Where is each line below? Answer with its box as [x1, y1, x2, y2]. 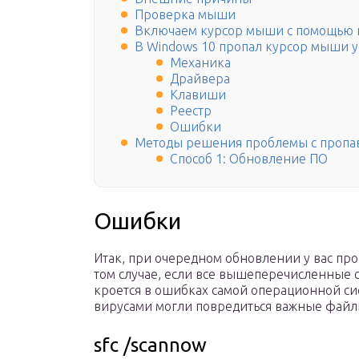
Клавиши [170, 87, 226, 103]
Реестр [170, 103, 212, 119]
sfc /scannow [94, 334, 207, 357]
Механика [170, 55, 231, 71]
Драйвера [170, 71, 230, 87]
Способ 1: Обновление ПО [170, 151, 328, 167]
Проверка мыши [135, 7, 236, 22]
